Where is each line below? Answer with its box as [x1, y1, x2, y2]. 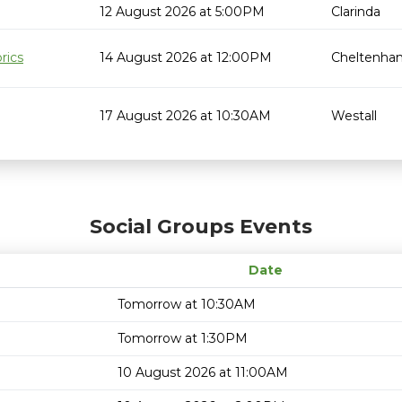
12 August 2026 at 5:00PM [100, 4, 265, 20]
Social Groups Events [90, 214, 312, 239]
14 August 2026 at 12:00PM [100, 49, 272, 66]
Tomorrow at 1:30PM [118, 330, 248, 346]
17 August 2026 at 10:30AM [100, 108, 271, 124]
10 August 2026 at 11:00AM [118, 364, 288, 380]
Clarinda [331, 4, 380, 20]
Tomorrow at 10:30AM [118, 296, 256, 312]
